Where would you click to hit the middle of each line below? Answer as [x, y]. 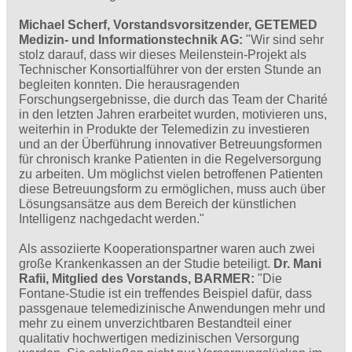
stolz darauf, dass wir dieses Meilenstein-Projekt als [163, 55]
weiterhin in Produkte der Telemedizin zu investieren [164, 130]
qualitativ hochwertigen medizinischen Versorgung [159, 339]
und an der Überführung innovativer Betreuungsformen [170, 145]
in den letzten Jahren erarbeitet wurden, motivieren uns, [173, 115]
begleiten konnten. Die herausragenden [129, 85]
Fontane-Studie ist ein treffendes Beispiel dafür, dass [165, 294]
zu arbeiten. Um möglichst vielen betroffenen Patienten [171, 174]
